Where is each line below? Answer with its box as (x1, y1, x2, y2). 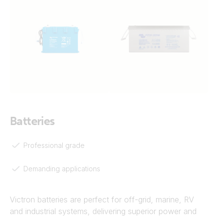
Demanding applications (23, 164, 100, 173)
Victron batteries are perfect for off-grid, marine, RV (10, 195, 194, 204)
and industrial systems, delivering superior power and (10, 206, 197, 216)
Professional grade (23, 141, 85, 149)
